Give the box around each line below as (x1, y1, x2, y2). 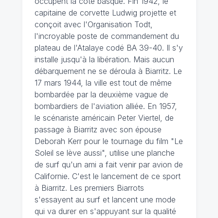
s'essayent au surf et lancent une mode (34, 194, 176, 204)
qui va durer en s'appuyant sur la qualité (34, 206, 176, 216)
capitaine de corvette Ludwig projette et (34, 7, 176, 18)
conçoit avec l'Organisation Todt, (34, 19, 153, 29)
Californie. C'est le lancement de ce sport (34, 171, 181, 181)
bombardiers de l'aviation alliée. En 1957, (34, 101, 177, 111)
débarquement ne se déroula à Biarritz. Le (34, 66, 182, 76)
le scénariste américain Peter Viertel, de (34, 112, 174, 123)
